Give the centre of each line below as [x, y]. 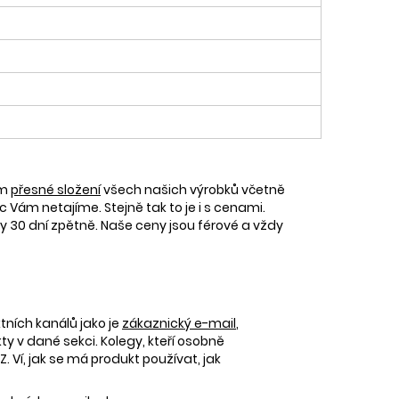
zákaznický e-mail [179, 323]
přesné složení [56, 189]
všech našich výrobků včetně [193, 189]
